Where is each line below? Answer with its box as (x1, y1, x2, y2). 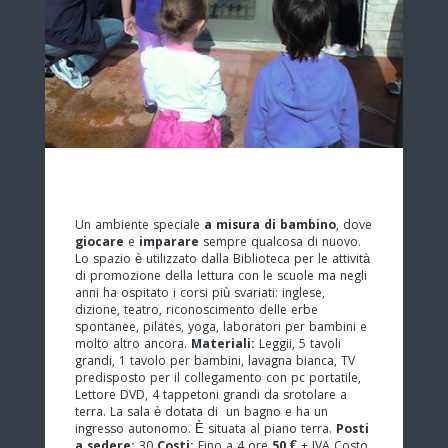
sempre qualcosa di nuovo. (199, 232, 361, 254)
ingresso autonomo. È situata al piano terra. (75, 419, 336, 441)
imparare (139, 232, 199, 254)
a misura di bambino (204, 215, 336, 237)
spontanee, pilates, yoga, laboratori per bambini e (75, 317, 367, 339)
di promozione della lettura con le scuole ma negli (75, 266, 367, 288)
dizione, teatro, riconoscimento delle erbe (75, 300, 318, 322)
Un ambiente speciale (75, 215, 204, 237)
